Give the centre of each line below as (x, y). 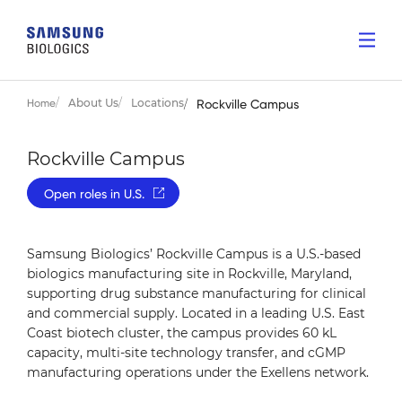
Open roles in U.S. (94, 194)
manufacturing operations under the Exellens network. (198, 372)
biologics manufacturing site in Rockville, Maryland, (189, 274)
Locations (157, 103)
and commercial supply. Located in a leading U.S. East (196, 313)
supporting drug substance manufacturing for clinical (197, 293)
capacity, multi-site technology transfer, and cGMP (186, 353)
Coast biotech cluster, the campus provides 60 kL (182, 333)
